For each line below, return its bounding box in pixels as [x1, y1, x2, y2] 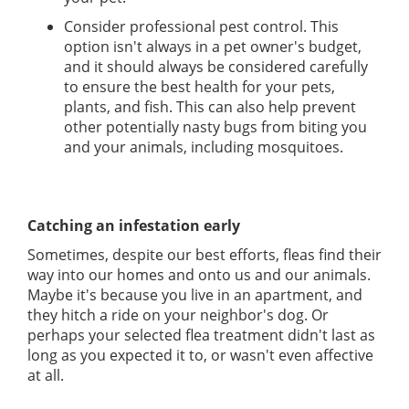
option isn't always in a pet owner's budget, [64, 37, 362, 58]
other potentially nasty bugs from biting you [64, 117, 367, 138]
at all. [27, 365, 64, 386]
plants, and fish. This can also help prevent [64, 97, 356, 118]
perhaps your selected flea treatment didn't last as [27, 325, 375, 346]
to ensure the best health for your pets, [64, 77, 335, 98]
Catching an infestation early [27, 215, 240, 236]
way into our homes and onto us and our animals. [27, 265, 371, 286]
